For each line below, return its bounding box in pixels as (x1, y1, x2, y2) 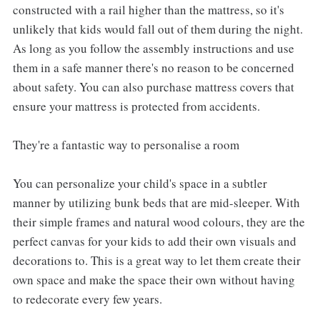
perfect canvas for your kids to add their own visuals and (12, 232, 296, 249)
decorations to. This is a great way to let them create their (12, 251, 301, 269)
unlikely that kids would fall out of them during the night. (12, 20, 303, 37)
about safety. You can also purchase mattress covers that (12, 78, 294, 95)
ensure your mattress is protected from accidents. (12, 97, 260, 114)
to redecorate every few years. (12, 290, 162, 307)
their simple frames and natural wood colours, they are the (12, 213, 305, 230)
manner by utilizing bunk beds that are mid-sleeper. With (12, 194, 300, 211)
